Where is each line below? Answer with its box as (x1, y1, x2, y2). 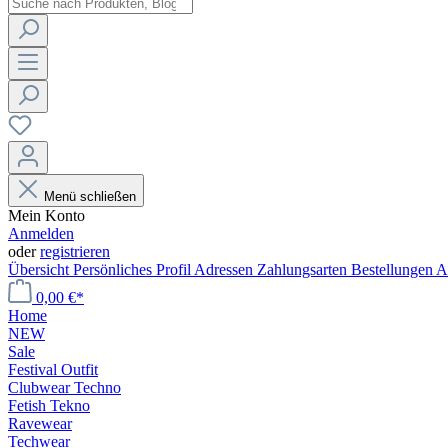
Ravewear (8, 415, 72, 432)
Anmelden (8, 225, 74, 242)
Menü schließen (44, 189, 136, 204)
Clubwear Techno (8, 379, 121, 396)
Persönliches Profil (73, 261, 194, 278)
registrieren (40, 243, 110, 260)
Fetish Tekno (8, 397, 90, 414)
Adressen (194, 261, 257, 278)
